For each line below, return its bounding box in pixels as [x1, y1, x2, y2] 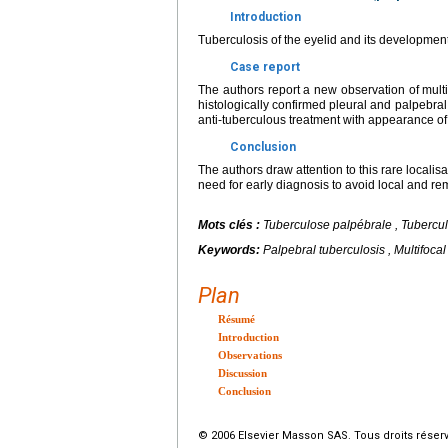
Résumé [218, 313, 255, 325]
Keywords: [198, 243, 263, 257]
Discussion [218, 367, 267, 379]
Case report [230, 60, 300, 74]
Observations [218, 349, 282, 361]
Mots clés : [198, 218, 263, 232]
